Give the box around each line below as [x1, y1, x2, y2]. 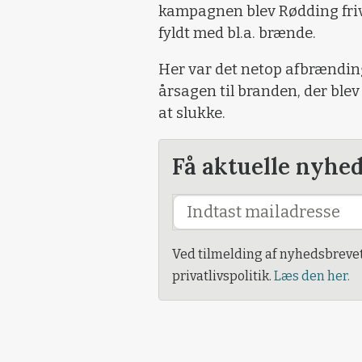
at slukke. [158, 104, 225, 122]
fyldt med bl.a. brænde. [158, 24, 316, 42]
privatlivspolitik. [172, 268, 274, 284]
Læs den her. [274, 268, 350, 284]
